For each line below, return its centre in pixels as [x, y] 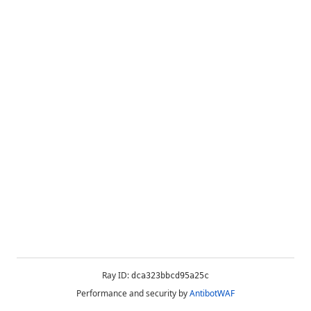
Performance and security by [132, 293]
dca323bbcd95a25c [170, 276]
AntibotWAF [212, 293]
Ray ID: [117, 275]
